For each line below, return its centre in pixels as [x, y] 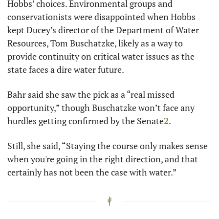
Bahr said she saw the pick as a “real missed [91, 94]
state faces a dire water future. [66, 69]
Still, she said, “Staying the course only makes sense [108, 145]
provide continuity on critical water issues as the [101, 56]
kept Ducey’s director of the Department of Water [103, 30]
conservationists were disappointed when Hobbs [101, 16]
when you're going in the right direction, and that [103, 159]
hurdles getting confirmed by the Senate [86, 120]
